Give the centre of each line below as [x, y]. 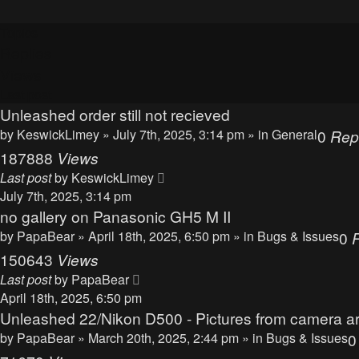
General [294, 134]
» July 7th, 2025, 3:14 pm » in [187, 134]
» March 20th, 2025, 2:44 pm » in [172, 338]
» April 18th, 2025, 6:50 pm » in [167, 236]
